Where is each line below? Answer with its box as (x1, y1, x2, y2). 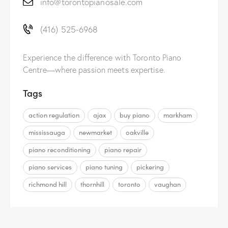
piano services (28, 162, 72, 172)
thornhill (80, 179, 104, 189)
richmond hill (28, 179, 67, 189)
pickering (136, 162, 164, 172)
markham (163, 110, 192, 120)
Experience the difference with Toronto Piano (23, 52, 182, 63)
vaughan (154, 179, 181, 189)
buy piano (120, 110, 150, 120)
